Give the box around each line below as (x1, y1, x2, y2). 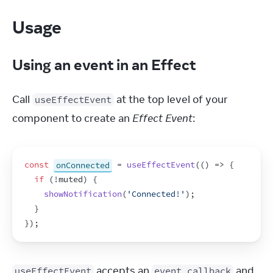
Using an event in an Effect (12, 55, 199, 74)
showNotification (44, 189, 122, 199)
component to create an (12, 112, 132, 125)
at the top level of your (114, 93, 228, 106)
